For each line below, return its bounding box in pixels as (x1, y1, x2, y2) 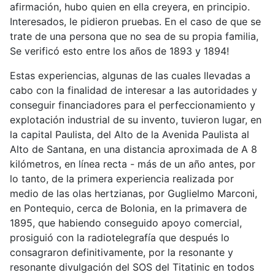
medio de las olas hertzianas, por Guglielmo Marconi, (10, 187, 257, 199)
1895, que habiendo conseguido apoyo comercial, (10, 216, 242, 229)
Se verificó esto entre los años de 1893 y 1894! (10, 44, 229, 57)
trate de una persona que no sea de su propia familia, (10, 29, 258, 42)
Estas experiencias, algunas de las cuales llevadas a (10, 69, 250, 82)
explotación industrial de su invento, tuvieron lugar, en (10, 113, 261, 126)
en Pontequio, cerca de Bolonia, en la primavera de (10, 201, 247, 214)
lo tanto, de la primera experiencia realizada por (10, 172, 234, 185)
